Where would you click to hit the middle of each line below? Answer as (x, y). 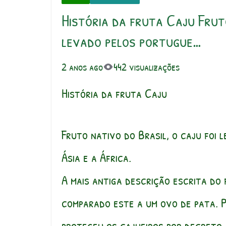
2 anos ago (82, 67)
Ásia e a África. (96, 158)
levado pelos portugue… (132, 41)
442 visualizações (147, 67)
